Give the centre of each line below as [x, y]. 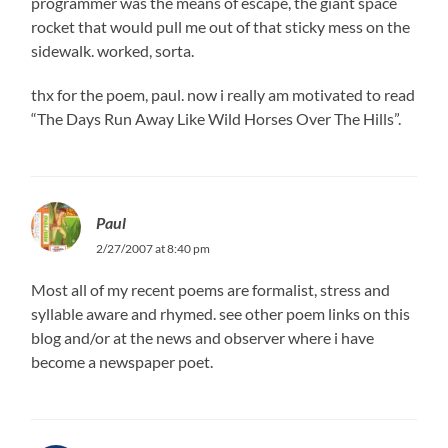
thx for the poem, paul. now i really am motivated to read [223, 94]
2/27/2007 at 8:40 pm [153, 248]
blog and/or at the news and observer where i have [203, 337]
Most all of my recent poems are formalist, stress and [211, 289]
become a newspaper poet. [122, 361]
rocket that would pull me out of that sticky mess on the [221, 26]
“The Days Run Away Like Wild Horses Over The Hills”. [216, 118]
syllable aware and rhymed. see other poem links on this [221, 313]
